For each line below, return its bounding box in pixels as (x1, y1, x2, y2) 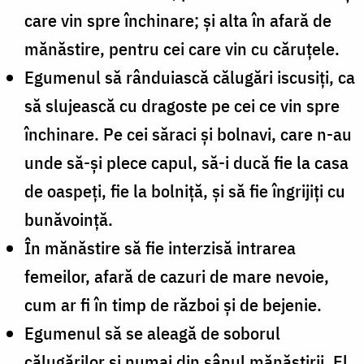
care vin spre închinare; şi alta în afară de (24, 7, 331, 32)
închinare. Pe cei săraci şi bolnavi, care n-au (24, 121, 352, 145)
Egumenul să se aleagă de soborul (24, 320, 280, 344)
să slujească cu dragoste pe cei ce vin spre (24, 93, 340, 117)
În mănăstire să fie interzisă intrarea (24, 235, 296, 259)
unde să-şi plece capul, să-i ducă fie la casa (24, 149, 349, 174)
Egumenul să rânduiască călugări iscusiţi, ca (24, 64, 355, 89)
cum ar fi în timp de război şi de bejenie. (24, 292, 322, 316)
